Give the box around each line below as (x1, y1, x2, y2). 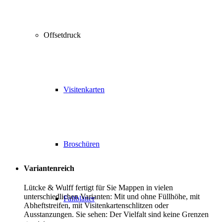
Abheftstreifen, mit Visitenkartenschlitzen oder (24, 201, 168, 210)
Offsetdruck (44, 31, 81, 39)
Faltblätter (63, 194, 95, 203)
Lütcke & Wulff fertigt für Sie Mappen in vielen (24, 183, 173, 192)
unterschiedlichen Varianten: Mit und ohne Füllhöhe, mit (24, 192, 200, 201)
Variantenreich (24, 164, 74, 173)
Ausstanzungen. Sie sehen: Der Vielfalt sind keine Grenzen (24, 210, 209, 219)
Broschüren (63, 140, 100, 148)
